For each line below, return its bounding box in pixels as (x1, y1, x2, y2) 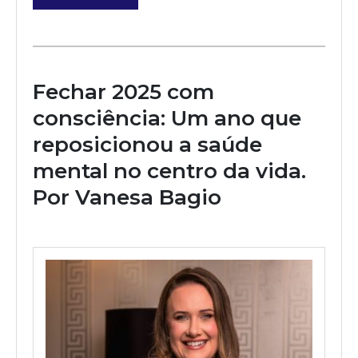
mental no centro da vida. (33, 158, 306, 184)
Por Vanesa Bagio (33, 185, 221, 210)
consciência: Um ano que (33, 105, 301, 131)
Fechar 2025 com (33, 79, 214, 105)
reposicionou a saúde (33, 132, 262, 157)
